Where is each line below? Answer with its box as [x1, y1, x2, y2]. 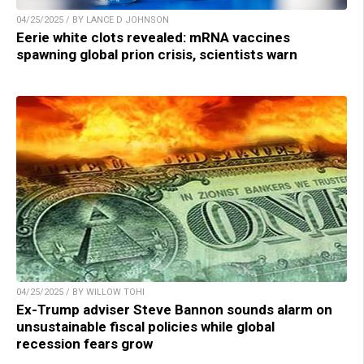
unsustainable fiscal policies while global [16, 318, 275, 336]
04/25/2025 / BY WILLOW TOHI [16, 287, 145, 298]
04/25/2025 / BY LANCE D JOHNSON [16, 15, 169, 26]
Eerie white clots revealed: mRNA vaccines [16, 29, 290, 46]
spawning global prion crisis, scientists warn [16, 46, 297, 63]
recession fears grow [16, 336, 153, 353]
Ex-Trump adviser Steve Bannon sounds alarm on [16, 301, 332, 318]
